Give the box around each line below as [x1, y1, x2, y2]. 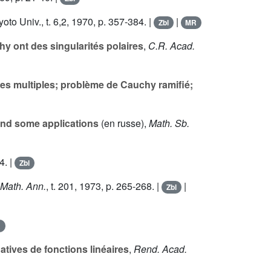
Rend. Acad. [134, 242, 187, 256]
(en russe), [99, 116, 149, 131]
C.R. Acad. [148, 39, 195, 53]
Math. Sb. [149, 116, 189, 131]
